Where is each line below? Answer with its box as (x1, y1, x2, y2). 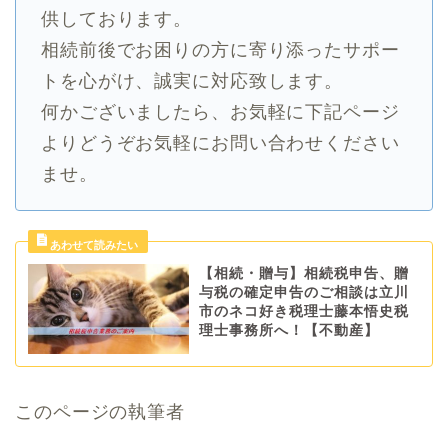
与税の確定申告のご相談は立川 (198, 284, 409, 300)
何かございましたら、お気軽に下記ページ (41, 101, 400, 122)
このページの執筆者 (15, 402, 185, 423)
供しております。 (41, 8, 193, 29)
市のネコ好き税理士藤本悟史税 (198, 303, 409, 319)
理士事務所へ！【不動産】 (198, 322, 379, 338)
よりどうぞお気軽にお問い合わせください (41, 132, 400, 153)
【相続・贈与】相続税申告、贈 (198, 265, 409, 281)
